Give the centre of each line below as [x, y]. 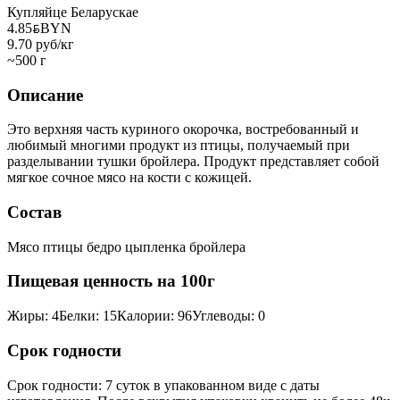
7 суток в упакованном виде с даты [212, 385]
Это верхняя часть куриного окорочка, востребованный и [183, 129]
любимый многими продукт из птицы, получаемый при [179, 146]
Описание [45, 95]
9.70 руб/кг [41, 44]
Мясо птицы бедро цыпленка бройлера [126, 246]
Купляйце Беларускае [73, 12]
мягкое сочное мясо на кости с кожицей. [129, 178]
